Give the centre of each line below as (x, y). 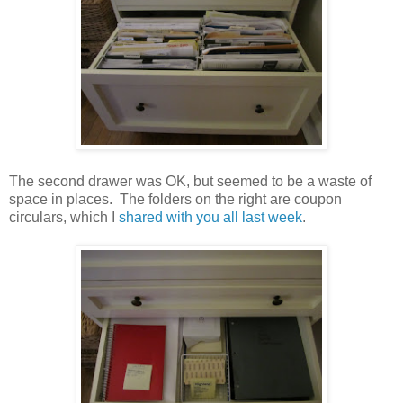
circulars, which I (64, 217)
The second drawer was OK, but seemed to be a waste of (190, 181)
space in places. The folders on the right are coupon (175, 199)
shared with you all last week (210, 217)
